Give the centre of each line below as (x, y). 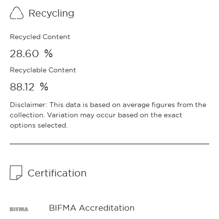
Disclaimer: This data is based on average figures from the (108, 104)
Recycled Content (40, 36)
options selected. (39, 125)
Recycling (51, 13)
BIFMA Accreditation (92, 208)
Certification (58, 173)
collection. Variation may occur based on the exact (96, 115)
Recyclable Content (43, 70)
